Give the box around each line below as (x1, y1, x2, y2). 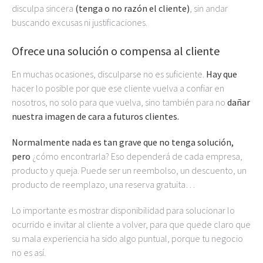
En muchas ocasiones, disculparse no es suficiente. (12, 68, 206, 80)
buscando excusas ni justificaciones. (12, 16, 147, 28)
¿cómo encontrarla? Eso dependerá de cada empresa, (32, 150, 242, 162)
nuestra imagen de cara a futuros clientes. (12, 110, 179, 122)
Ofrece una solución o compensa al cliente (12, 43, 220, 58)
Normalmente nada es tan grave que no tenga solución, (12, 136, 234, 148)
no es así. (12, 247, 46, 258)
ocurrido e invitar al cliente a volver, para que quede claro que (12, 218, 251, 230)
